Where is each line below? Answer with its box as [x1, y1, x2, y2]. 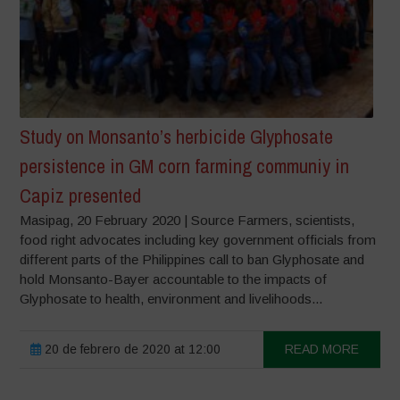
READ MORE [284, 341, 359, 356]
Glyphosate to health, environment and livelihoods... [20, 290, 323, 306]
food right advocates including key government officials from [20, 231, 377, 247]
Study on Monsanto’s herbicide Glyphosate [20, 122, 334, 150]
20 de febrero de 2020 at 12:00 [41, 341, 221, 356]
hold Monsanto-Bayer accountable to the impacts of [20, 271, 328, 287]
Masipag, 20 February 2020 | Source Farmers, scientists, [20, 212, 355, 228]
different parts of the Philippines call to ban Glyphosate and [20, 251, 365, 267]
